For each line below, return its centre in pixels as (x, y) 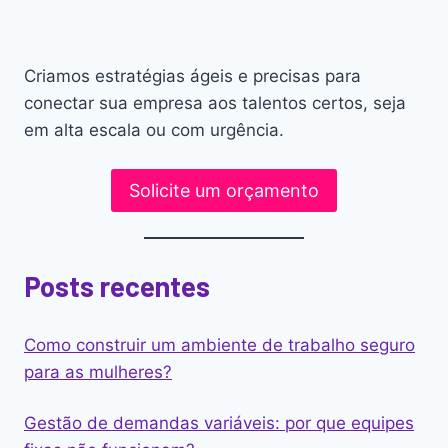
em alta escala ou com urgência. (154, 129)
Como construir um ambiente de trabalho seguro (219, 345)
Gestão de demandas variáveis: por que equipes (219, 423)
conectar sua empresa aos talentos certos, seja (215, 102)
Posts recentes (117, 285)
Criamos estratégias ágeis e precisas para (192, 75)
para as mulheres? (98, 372)
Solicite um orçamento (224, 190)
